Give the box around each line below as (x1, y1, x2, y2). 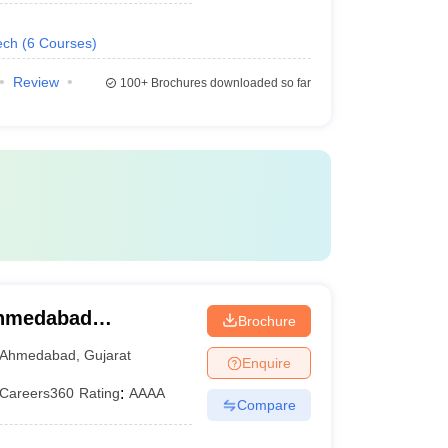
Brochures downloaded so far (147, 76, 311, 90)
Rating (79, 385, 121, 401)
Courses (38, 35, 92, 51)
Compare (236, 396, 296, 413)
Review (12, 74, 59, 90)
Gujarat (84, 346, 132, 363)
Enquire (241, 354, 291, 371)
